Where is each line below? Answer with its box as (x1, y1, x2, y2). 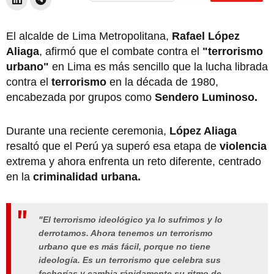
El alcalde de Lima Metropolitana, (6, 29, 172, 42)
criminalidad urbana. (30, 170, 141, 183)
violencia (220, 139, 267, 152)
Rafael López (172, 29, 240, 42)
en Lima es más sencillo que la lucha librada (49, 60, 268, 73)
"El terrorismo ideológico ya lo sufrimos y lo (39, 215, 223, 225)
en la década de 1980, (109, 75, 218, 88)
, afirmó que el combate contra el (39, 45, 202, 57)
